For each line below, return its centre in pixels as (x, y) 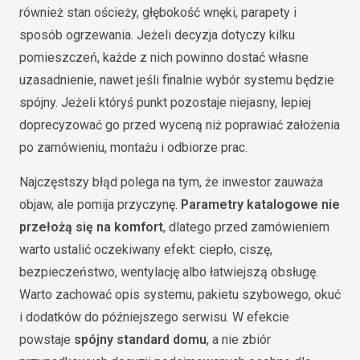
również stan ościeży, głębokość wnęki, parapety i (158, 12)
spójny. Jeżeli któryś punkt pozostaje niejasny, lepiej (165, 102)
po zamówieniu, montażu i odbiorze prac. (133, 147)
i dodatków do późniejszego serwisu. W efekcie (154, 317)
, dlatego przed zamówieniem (246, 227)
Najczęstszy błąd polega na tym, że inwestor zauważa (171, 182)
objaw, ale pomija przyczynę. (100, 204)
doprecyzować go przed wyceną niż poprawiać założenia (180, 125)
